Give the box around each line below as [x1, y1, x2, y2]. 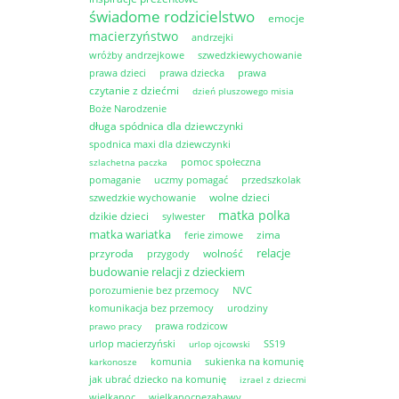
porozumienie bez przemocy [89, 282, 219, 297]
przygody [147, 246, 190, 260]
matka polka [218, 206, 290, 224]
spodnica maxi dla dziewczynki [89, 136, 231, 151]
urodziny [227, 300, 268, 314]
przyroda [89, 245, 134, 261]
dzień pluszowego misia [192, 84, 294, 97]
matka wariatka [89, 225, 171, 242]
